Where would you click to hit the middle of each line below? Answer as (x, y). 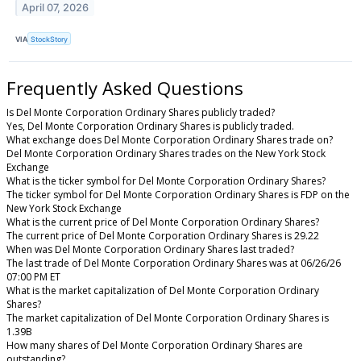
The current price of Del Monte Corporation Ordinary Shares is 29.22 (163, 236)
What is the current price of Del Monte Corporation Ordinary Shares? (163, 222)
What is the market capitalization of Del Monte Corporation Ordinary (163, 291)
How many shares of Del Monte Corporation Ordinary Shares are (155, 346)
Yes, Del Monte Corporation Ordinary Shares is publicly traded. (150, 127)
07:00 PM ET (33, 277)
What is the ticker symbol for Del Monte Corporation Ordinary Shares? (166, 181)
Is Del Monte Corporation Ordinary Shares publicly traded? (141, 113)
